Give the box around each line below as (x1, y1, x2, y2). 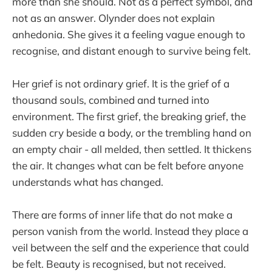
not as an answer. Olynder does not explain (12, 11, 215, 24)
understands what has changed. (12, 175, 163, 188)
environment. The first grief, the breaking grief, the (12, 109, 246, 123)
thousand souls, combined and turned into (12, 93, 209, 106)
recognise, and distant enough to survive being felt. (12, 44, 251, 57)
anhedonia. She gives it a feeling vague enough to (12, 27, 245, 41)
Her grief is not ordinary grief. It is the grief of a (12, 76, 229, 90)
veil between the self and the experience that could (12, 241, 249, 254)
